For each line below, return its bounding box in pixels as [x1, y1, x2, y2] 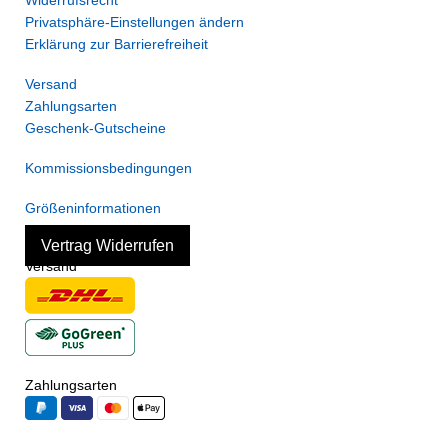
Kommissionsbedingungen [25, 159, 192, 176]
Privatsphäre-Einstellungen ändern [25, 13, 244, 30]
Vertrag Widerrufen [41, 236, 174, 254]
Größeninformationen [25, 199, 161, 216]
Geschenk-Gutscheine [25, 119, 166, 136]
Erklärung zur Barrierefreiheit [25, 35, 208, 52]
